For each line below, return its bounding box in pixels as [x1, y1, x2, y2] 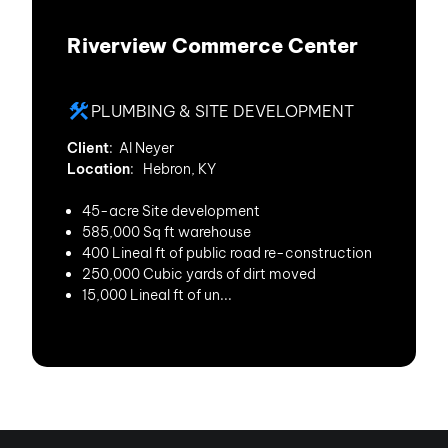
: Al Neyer [109, 139, 174, 157]
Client [67, 139, 109, 157]
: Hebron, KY [130, 160, 216, 178]
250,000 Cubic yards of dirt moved [82, 265, 316, 283]
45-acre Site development [82, 202, 260, 220]
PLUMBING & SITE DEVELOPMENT [91, 101, 354, 121]
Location [67, 160, 130, 178]
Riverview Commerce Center [67, 33, 358, 58]
